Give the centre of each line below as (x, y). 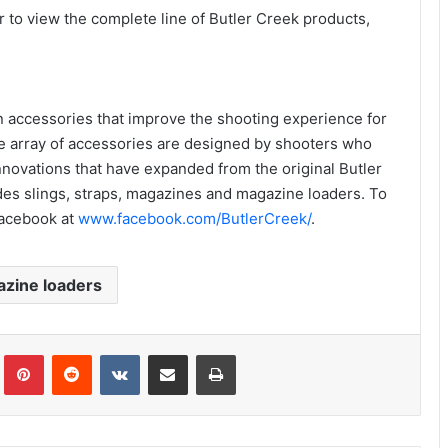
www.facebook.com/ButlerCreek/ (194, 219)
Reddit (110, 354)
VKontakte (170, 354)
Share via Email (202, 354)
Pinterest (71, 354)
